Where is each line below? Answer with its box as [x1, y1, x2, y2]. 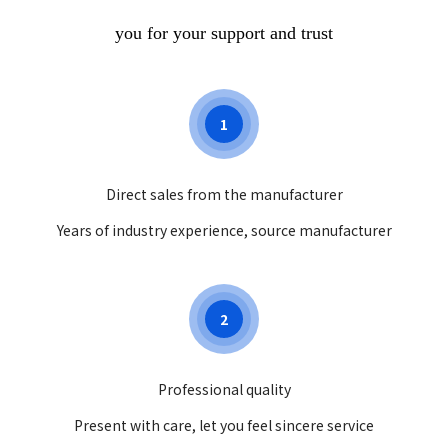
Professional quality [157, 378, 291, 399]
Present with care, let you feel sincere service [74, 414, 374, 435]
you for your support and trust [115, 22, 333, 43]
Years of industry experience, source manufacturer [56, 219, 392, 240]
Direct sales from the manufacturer [105, 183, 343, 204]
